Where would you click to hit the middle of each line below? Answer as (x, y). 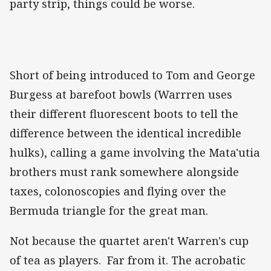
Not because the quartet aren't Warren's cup (129, 241)
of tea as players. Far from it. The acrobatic (128, 260)
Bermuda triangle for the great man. (109, 210)
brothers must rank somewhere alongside (124, 171)
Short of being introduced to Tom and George (132, 75)
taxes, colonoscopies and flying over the (118, 191)
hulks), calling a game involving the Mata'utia (135, 152)
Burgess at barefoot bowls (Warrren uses (121, 94)
